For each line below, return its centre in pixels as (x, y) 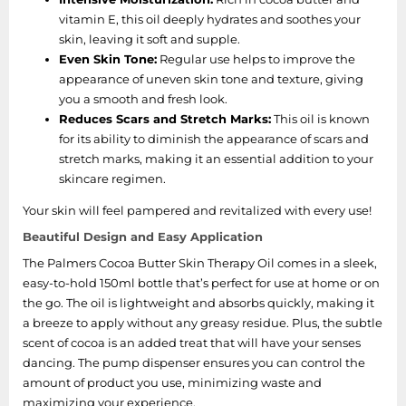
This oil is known (320, 118)
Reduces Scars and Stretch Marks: (165, 118)
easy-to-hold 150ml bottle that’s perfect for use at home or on (201, 282)
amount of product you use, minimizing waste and (172, 382)
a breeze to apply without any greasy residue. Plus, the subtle (203, 322)
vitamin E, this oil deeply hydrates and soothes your (210, 19)
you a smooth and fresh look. (143, 98)
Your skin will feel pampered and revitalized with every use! (197, 210)
